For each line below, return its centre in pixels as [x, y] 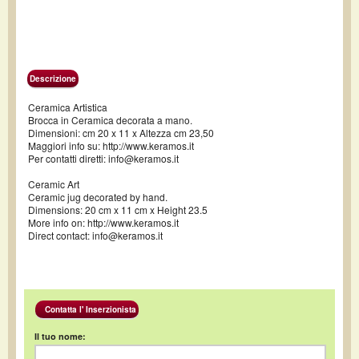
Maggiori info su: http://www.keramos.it [111, 145]
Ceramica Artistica [68, 107]
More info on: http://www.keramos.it [103, 222]
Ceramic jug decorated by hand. [98, 197]
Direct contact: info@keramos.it [95, 235]
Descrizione [53, 79]
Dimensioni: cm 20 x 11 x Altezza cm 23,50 [121, 133]
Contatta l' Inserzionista [87, 310]
